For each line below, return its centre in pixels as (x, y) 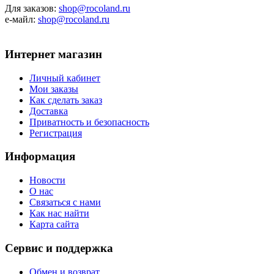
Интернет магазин (54, 54)
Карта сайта (54, 224)
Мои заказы (54, 89)
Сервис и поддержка (59, 248)
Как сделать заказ (66, 100)
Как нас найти (59, 213)
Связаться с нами (65, 202)
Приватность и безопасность (89, 122)
